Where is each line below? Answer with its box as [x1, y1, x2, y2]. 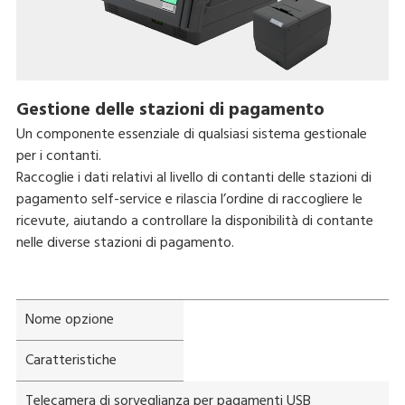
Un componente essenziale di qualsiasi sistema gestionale [15, 122, 367, 146]
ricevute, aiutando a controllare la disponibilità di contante [15, 209, 373, 233]
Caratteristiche [24, 348, 117, 372]
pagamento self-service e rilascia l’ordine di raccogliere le [15, 187, 363, 212]
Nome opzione [24, 307, 114, 332]
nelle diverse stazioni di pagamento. [15, 231, 234, 255]
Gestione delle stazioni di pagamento [15, 95, 325, 125]
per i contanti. [15, 144, 101, 168]
